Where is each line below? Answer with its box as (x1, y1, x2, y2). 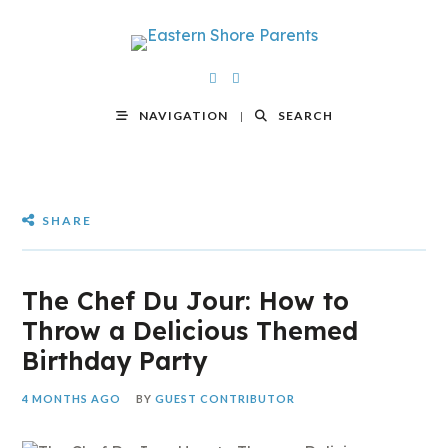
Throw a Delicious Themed (22, 315, 359, 346)
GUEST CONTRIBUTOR (155, 392, 296, 405)
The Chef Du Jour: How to (22, 285, 350, 316)
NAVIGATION (138, 108, 228, 123)
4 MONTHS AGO (22, 392, 122, 405)
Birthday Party (22, 345, 208, 376)
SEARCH (277, 108, 333, 123)
